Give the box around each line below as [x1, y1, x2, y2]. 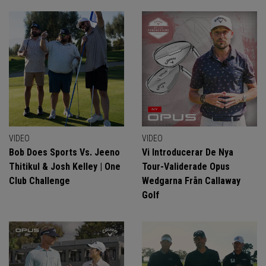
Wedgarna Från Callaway [142, 175, 240, 186]
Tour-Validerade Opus [142, 161, 230, 172]
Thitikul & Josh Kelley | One [9, 161, 121, 172]
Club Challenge [9, 175, 70, 186]
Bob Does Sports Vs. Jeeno [9, 147, 120, 158]
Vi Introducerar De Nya [142, 147, 233, 158]
